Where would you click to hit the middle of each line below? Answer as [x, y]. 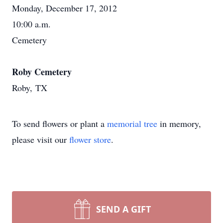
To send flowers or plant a [59, 123]
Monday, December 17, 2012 [64, 8]
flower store [90, 139]
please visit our [41, 139]
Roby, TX [30, 88]
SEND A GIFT [123, 209]
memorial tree [132, 123]
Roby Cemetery [42, 72]
